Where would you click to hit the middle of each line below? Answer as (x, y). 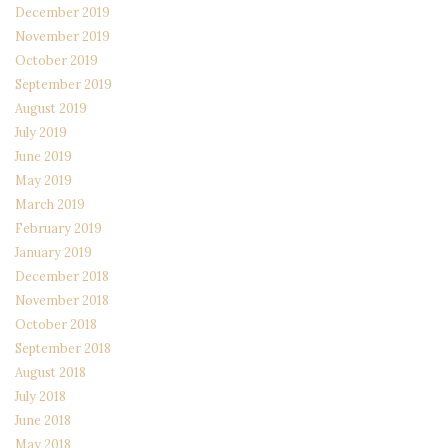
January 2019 (53, 251)
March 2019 (50, 203)
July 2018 (40, 395)
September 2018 (63, 347)
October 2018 (56, 323)
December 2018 (62, 275)
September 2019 (63, 83)
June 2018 (43, 419)
